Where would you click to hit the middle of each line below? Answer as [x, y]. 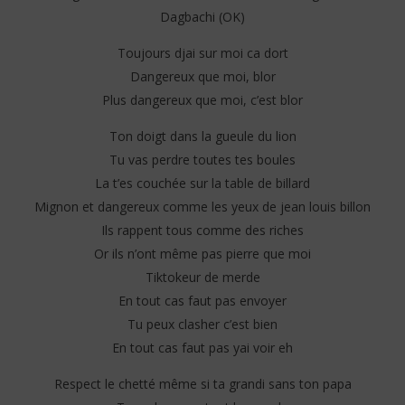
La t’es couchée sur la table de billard [202, 184]
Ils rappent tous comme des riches [202, 231]
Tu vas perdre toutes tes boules [202, 160]
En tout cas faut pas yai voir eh [202, 348]
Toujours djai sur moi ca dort [202, 53]
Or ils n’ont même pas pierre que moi [202, 254]
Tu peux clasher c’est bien [202, 325]
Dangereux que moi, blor [202, 77]
